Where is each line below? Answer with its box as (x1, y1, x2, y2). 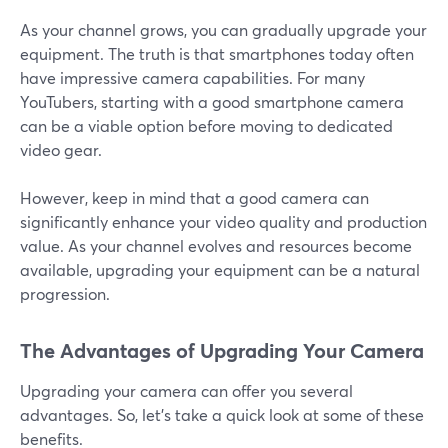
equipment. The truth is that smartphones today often (20, 43, 414, 65)
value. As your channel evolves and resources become (20, 235, 412, 257)
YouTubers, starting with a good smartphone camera (20, 91, 404, 113)
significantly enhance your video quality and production (20, 211, 427, 233)
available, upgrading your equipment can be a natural (20, 259, 420, 281)
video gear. (20, 139, 102, 161)
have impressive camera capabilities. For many (20, 67, 365, 89)
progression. (20, 283, 110, 305)
